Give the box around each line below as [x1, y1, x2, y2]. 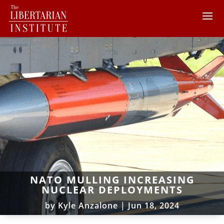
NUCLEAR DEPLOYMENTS [41, 182, 183, 196]
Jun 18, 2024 [127, 199, 179, 211]
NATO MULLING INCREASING [29, 172, 194, 186]
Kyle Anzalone [57, 199, 118, 211]
